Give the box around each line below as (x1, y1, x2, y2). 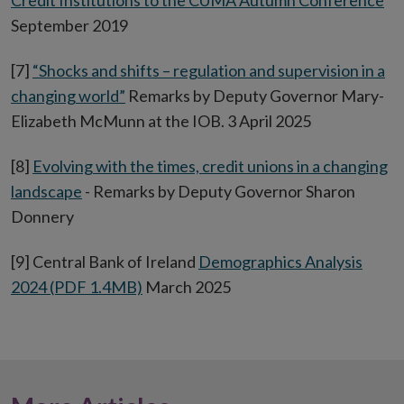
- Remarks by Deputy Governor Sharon (82, 181, 355, 202)
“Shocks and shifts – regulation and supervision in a (32, 60, 385, 81)
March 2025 (142, 277, 231, 298)
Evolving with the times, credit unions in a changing (32, 156, 388, 177)
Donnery (11, 207, 74, 227)
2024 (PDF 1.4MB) (11, 277, 142, 298)
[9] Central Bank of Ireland (11, 252, 198, 272)
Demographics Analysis (198, 252, 363, 272)
